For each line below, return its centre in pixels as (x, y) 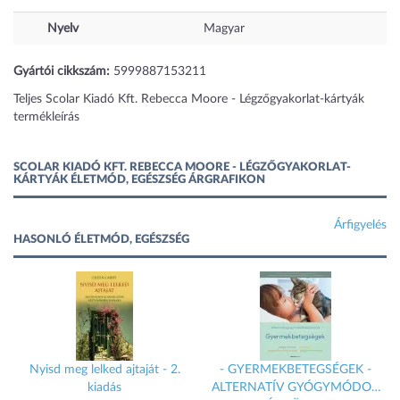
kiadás (104, 387)
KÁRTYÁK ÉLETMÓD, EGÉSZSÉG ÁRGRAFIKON (139, 180)
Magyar (224, 29)
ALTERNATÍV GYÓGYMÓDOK (296, 387)
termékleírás (46, 117)
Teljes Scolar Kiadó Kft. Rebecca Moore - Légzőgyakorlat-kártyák (189, 99)
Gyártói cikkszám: (62, 71)
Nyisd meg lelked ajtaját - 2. (104, 370)
